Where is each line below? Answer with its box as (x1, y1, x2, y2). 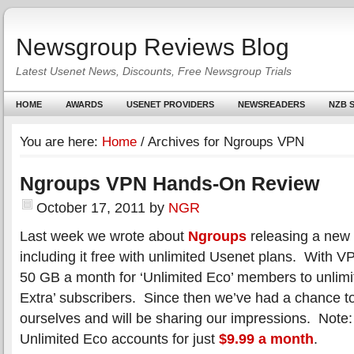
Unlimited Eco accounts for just (20, 330, 219, 347)
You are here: (20, 134, 102, 149)
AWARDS (66, 100, 103, 109)
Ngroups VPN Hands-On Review (20, 172, 319, 194)
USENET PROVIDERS (126, 100, 214, 109)
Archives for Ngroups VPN (145, 134, 304, 149)
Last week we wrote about (20, 228, 188, 244)
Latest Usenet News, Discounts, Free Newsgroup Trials (16, 65, 292, 77)
